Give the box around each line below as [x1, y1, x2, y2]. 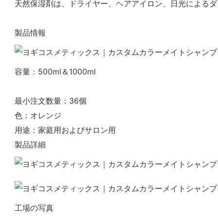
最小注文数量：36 [15, 95, 79, 106]
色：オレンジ [15, 110, 61, 120]
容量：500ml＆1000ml [15, 66, 96, 76]
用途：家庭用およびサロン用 [15, 125, 116, 135]
